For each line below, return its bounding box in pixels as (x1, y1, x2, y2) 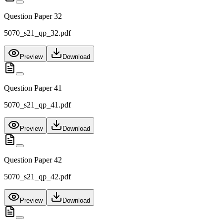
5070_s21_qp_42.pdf (4, 172, 71, 181)
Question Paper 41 (4, 84, 62, 93)
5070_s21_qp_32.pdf (4, 29, 71, 38)
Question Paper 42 (4, 156, 62, 165)
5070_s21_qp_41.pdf (4, 101, 71, 110)
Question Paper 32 (4, 12, 62, 21)
